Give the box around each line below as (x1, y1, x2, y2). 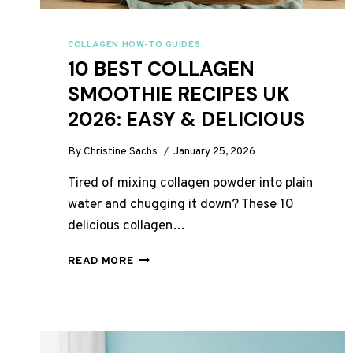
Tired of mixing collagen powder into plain (68, 175, 314, 193)
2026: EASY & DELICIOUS (68, 106, 306, 133)
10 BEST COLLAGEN (68, 56, 255, 83)
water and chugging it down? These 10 (68, 196, 295, 214)
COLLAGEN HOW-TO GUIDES (68, 38, 201, 51)
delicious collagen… (68, 217, 186, 236)
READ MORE (68, 255, 134, 269)
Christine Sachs (84, 145, 158, 159)
